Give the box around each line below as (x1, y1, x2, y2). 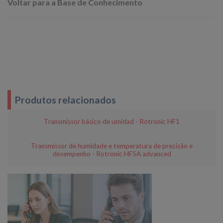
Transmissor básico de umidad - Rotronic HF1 (44, 117, 180, 125)
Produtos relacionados (15, 94, 116, 106)
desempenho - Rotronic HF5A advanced (52, 150, 171, 158)
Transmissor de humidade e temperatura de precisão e (31, 142, 193, 150)
